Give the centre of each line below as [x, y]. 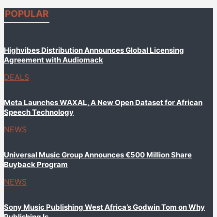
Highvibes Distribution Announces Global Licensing [94, 50]
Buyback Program [36, 165]
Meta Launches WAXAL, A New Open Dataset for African [103, 103]
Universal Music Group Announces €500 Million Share [98, 155]
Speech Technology [39, 112]
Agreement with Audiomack [54, 60]
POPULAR [27, 14]
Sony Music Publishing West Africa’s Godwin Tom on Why [104, 207]
